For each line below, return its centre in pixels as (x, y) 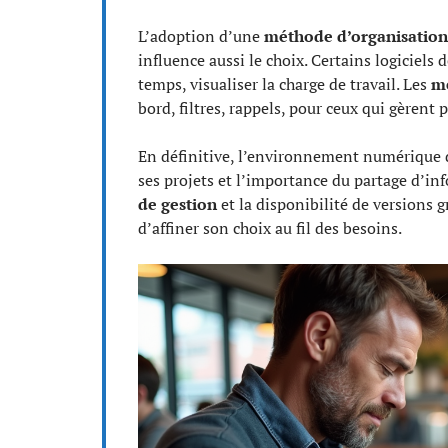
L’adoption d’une (201, 36)
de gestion (177, 204)
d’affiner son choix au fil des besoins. (270, 228)
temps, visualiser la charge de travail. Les (284, 84)
